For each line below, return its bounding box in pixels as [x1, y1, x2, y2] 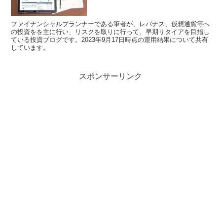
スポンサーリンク [79, 72, 142, 81]
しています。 [11, 44, 50, 52]
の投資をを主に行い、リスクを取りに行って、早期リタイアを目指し [11, 28, 210, 36]
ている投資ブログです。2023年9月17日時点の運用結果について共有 [11, 36, 209, 44]
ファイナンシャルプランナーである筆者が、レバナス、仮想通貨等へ [11, 20, 210, 28]
